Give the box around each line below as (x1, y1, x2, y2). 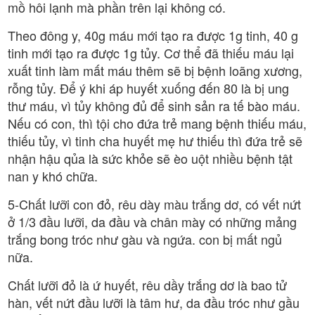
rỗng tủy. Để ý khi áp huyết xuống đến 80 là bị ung (8, 78, 289, 97)
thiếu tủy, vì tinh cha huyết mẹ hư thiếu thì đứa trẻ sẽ (8, 131, 302, 150)
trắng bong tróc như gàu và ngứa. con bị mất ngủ (8, 229, 282, 248)
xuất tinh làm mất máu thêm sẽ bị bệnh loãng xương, (8, 60, 302, 79)
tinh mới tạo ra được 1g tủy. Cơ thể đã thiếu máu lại (8, 43, 294, 62)
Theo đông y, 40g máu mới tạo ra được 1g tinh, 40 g (8, 25, 298, 44)
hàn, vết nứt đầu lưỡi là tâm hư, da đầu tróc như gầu (8, 292, 300, 311)
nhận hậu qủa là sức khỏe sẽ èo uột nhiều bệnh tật (8, 148, 292, 167)
